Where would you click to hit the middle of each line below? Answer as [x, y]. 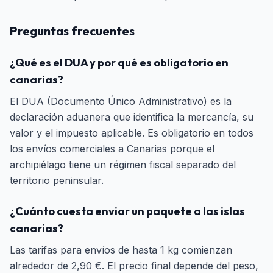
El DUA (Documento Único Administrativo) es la [121, 101]
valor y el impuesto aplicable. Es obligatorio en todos [132, 133]
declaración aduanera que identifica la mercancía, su [132, 117]
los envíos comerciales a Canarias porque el [112, 149]
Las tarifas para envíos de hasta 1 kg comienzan [121, 250]
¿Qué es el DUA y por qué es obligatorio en [119, 62]
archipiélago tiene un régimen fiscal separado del [123, 165]
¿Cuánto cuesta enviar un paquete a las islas [127, 211]
